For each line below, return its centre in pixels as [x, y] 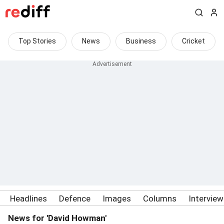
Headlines [28, 198]
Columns [160, 198]
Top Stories [37, 41]
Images [117, 198]
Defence [75, 198]
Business [141, 41]
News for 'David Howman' [57, 218]
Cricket [193, 41]
